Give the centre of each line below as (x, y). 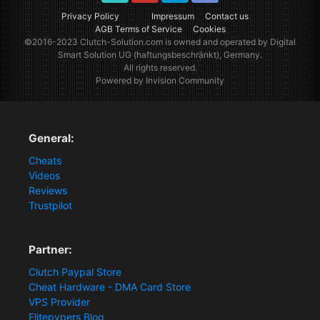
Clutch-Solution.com (121, 41)
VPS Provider (59, 302)
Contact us (226, 16)
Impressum (172, 16)
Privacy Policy (90, 16)
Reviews (48, 190)
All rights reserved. (160, 67)
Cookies (209, 29)
